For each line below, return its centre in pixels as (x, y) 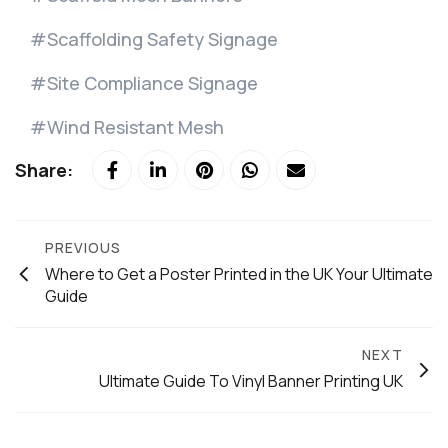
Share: (46, 169)
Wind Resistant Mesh (135, 126)
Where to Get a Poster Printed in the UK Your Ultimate (239, 273)
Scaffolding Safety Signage (162, 38)
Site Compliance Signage (152, 82)
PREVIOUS (83, 247)
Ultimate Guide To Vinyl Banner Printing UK (251, 380)
